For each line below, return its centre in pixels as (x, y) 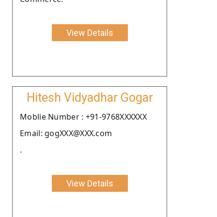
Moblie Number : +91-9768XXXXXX (83, 116)
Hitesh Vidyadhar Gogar (90, 97)
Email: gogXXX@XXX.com (66, 133)
